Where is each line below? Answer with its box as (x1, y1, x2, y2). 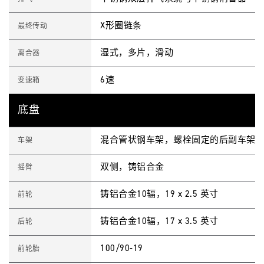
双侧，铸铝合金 (100, 163, 164, 172)
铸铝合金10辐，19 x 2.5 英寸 (100, 190, 219, 199)
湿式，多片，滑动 (100, 48, 173, 58)
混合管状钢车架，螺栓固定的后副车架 (100, 136, 256, 145)
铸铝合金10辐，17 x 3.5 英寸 (100, 217, 219, 226)
